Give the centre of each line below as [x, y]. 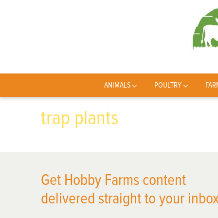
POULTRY [168, 85]
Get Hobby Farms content [113, 180]
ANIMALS [117, 85]
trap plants [80, 118]
